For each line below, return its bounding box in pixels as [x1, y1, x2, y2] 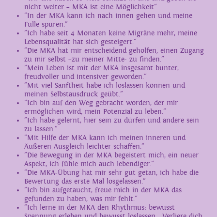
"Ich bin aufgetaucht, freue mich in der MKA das [24, 186, 182, 194]
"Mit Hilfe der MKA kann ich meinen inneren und [24, 134, 186, 142]
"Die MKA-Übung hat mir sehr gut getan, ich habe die [24, 169, 199, 177]
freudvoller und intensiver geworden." [24, 73, 147, 81]
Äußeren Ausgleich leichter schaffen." [24, 142, 144, 151]
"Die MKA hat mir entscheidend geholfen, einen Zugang [24, 46, 204, 55]
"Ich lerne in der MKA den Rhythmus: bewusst [24, 203, 175, 212]
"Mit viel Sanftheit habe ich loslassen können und [24, 81, 185, 90]
